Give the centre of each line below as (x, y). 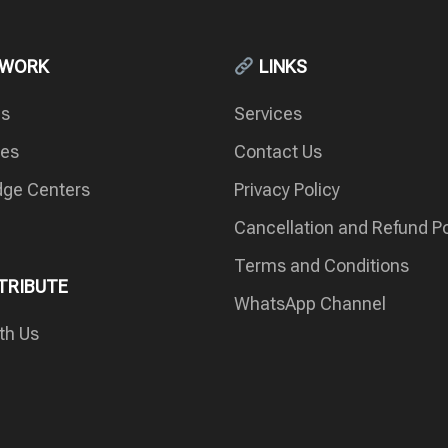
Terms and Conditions (321, 266)
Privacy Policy (287, 190)
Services (268, 114)
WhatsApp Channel (310, 304)
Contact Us (278, 152)
